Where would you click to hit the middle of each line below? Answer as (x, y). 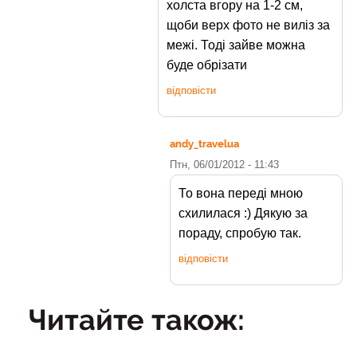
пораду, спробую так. (240, 233)
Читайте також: (137, 320)
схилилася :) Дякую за (243, 214)
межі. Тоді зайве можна (236, 45)
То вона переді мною (241, 194)
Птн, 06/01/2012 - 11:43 (224, 165)
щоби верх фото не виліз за (248, 25)
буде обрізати (207, 65)
